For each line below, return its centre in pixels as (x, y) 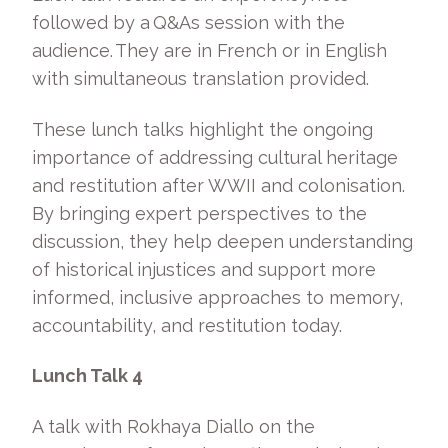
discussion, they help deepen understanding (222, 241)
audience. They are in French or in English (209, 50)
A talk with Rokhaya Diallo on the (173, 426)
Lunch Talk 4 (89, 375)
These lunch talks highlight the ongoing (202, 129)
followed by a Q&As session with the (188, 22)
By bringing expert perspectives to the (199, 213)
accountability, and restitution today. (189, 325)
